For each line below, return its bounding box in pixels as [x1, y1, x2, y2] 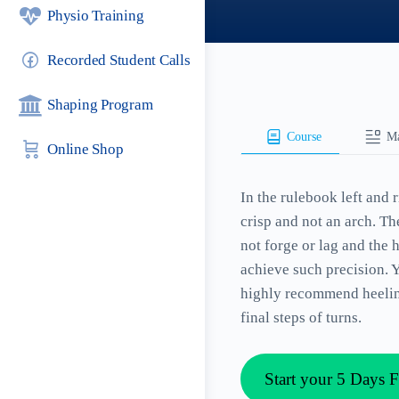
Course [286, 129, 322, 143]
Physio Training [47, 7, 144, 24]
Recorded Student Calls [47, 52, 191, 69]
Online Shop [47, 141, 124, 158]
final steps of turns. [240, 309, 362, 326]
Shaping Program [47, 96, 153, 113]
